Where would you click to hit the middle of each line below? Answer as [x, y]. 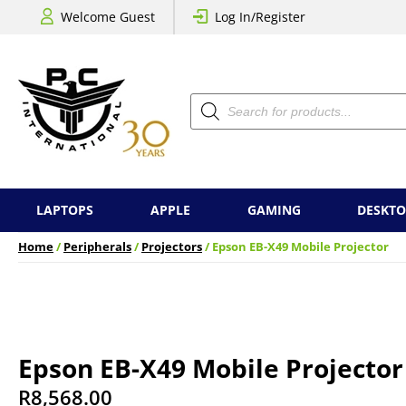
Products [216, 98]
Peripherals [97, 247]
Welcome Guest [108, 17]
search [210, 111]
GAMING [274, 210]
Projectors [172, 247]
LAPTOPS [65, 210]
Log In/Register [260, 17]
